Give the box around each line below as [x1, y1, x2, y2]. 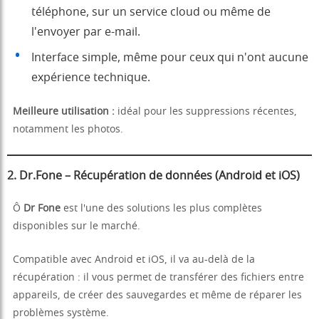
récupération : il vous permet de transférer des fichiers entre [13, 273, 304, 283]
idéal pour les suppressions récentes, [115, 107, 297, 117]
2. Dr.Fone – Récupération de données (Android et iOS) [7, 170, 300, 182]
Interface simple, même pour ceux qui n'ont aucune [31, 52, 308, 64]
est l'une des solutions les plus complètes [61, 204, 262, 214]
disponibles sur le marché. [13, 221, 140, 232]
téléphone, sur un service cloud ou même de [31, 6, 271, 19]
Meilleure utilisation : [13, 107, 115, 117]
